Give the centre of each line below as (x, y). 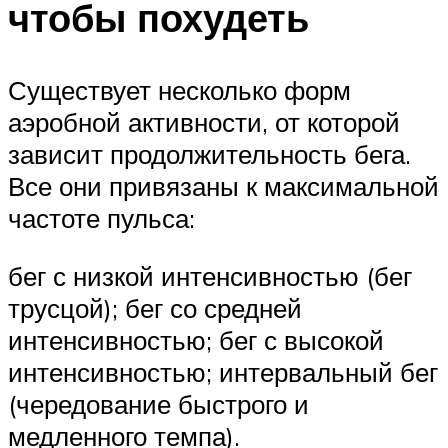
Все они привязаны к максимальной (223, 185)
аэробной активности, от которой (204, 121)
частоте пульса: (101, 217)
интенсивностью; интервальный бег (223, 371)
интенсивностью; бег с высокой (196, 339)
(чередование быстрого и (158, 403)
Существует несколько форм (179, 89)
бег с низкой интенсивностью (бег (210, 275)
